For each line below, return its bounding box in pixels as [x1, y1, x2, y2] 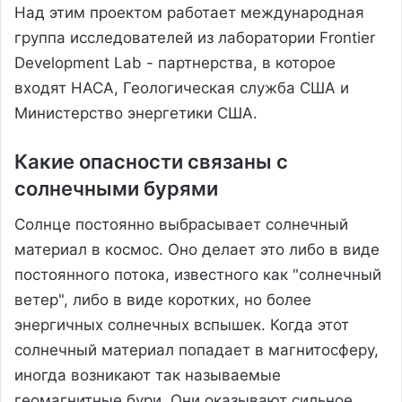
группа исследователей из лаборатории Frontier [14, 28, 375, 47]
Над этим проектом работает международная [14, 3, 364, 22]
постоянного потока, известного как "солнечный [14, 265, 381, 284]
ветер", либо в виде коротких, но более [14, 290, 311, 309]
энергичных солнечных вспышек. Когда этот [14, 315, 349, 334]
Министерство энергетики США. [14, 103, 258, 122]
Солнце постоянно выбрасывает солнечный [14, 214, 348, 233]
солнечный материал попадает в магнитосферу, [14, 340, 379, 359]
